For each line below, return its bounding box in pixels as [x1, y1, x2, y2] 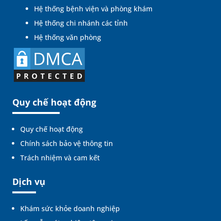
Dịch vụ [12, 176, 45, 188]
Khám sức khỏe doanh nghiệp [20, 204, 120, 214]
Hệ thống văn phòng [34, 33, 101, 42]
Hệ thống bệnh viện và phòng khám [34, 4, 152, 14]
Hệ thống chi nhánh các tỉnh [34, 18, 128, 28]
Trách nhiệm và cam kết [20, 153, 100, 163]
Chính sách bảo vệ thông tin [20, 139, 113, 148]
